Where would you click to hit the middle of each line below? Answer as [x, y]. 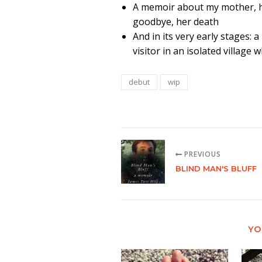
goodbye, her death [176, 22]
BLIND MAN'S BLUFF [216, 168]
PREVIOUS [201, 154]
